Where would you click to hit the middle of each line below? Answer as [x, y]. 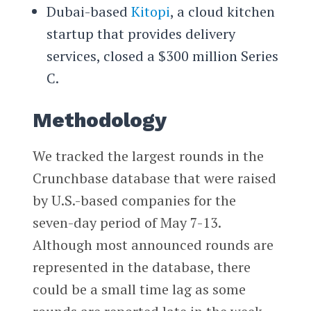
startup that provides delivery [141, 33]
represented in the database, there [141, 267]
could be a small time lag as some [139, 289]
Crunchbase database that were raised [154, 178]
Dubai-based [89, 11]
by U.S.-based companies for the [134, 200]
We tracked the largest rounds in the [148, 155]
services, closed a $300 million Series [162, 56]
